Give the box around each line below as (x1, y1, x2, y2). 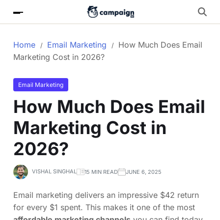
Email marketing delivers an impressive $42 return (13, 190, 199, 200)
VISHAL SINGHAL (32, 168, 77, 175)
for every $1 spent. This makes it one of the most (13, 202, 195, 212)
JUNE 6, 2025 (126, 168, 162, 175)
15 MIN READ (84, 168, 118, 175)
